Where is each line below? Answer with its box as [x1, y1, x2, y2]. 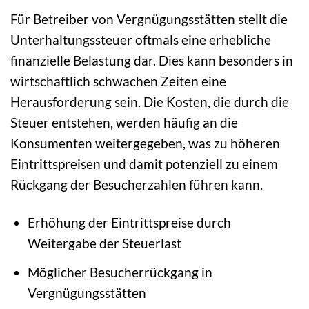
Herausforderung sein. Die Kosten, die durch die [10, 94, 289, 110]
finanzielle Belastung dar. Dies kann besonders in [10, 52, 293, 69]
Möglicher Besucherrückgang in [27, 263, 212, 280]
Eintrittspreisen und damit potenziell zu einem [10, 156, 278, 172]
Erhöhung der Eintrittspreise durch [27, 215, 231, 231]
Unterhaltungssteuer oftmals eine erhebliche [10, 32, 271, 48]
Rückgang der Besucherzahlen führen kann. [10, 177, 263, 193]
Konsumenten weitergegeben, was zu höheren [10, 135, 280, 152]
